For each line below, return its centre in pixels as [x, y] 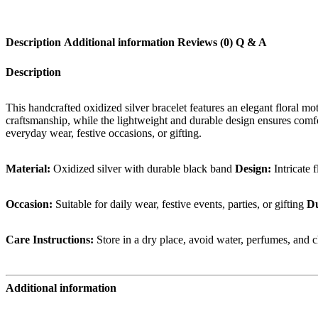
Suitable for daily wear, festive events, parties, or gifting [178, 204]
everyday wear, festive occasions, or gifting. [104, 133]
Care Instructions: [50, 240]
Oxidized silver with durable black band [141, 169]
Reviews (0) [205, 43]
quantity [23, 31]
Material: [28, 169]
